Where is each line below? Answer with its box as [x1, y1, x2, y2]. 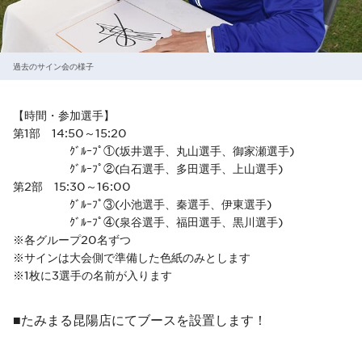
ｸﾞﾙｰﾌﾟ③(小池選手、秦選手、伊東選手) [13, 196, 271, 211]
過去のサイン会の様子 [13, 60, 94, 71]
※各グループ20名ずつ [13, 231, 131, 246]
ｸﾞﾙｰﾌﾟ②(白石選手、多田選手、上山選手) [13, 160, 283, 175]
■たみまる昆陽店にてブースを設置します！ [13, 310, 267, 327]
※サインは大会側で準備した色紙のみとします [13, 249, 250, 264]
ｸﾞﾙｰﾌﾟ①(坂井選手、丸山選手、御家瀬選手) [13, 142, 294, 158]
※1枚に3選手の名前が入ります [13, 267, 172, 282]
